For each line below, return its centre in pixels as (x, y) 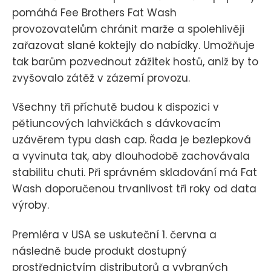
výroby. (31, 205)
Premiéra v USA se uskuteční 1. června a (114, 234)
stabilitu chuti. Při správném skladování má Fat (135, 173)
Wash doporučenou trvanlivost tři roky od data (134, 189)
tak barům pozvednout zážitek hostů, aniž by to (135, 62)
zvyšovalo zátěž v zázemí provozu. (101, 78)
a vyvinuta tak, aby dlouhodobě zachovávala (131, 156)
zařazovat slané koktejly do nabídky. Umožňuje (133, 46)
